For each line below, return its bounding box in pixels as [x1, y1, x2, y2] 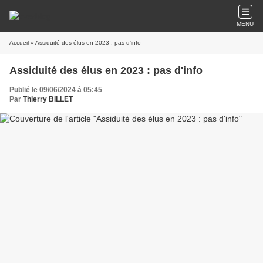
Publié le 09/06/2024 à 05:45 [9, 86, 102, 94]
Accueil [9, 39, 29, 46]
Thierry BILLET [23, 95, 73, 103]
